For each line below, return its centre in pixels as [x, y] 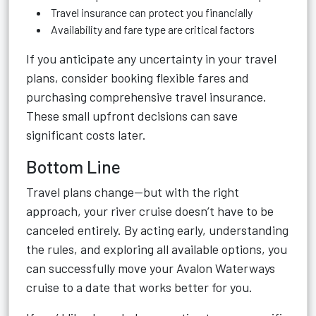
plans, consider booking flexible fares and [138, 78]
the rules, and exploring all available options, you [157, 249]
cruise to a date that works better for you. [139, 287]
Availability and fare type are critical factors [152, 29]
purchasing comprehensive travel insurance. [146, 97]
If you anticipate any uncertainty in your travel [151, 59]
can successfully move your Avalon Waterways [151, 268]
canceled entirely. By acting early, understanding [157, 230]
